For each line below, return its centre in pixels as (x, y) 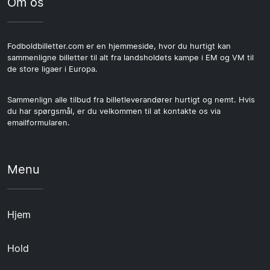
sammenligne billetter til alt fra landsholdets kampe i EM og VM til (130, 57)
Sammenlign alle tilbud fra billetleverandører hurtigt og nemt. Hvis (131, 99)
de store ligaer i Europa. (52, 69)
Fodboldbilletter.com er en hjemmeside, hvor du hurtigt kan (119, 46)
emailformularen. (39, 122)
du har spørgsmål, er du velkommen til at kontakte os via (114, 111)
